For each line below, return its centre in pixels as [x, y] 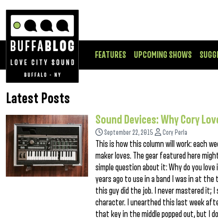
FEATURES [110, 55]
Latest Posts [38, 99]
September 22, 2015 [129, 133]
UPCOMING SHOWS [163, 55]
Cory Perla [175, 133]
